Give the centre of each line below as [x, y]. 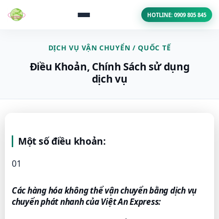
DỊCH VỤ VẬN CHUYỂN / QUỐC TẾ [109, 48]
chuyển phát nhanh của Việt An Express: [87, 201]
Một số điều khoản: [62, 141]
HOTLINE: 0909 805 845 [177, 15]
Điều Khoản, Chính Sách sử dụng [109, 67]
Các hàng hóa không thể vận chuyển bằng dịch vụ [104, 190]
